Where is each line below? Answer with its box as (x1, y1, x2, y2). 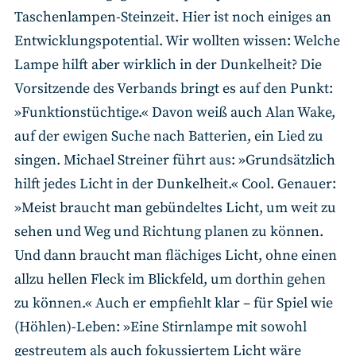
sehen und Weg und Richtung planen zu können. (14, 222, 323, 242)
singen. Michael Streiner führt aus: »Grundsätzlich (14, 151, 335, 170)
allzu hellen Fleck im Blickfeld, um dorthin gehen (14, 270, 326, 289)
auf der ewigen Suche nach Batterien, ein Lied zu (14, 127, 323, 146)
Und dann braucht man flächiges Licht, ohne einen (14, 246, 337, 265)
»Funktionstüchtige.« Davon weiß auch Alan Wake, (14, 103, 335, 122)
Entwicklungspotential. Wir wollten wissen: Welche (14, 32, 340, 51)
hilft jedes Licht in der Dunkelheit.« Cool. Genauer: (14, 175, 336, 194)
